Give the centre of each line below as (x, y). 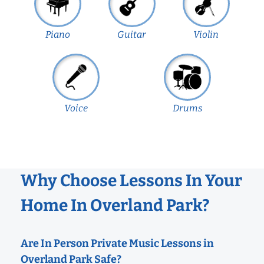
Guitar (132, 34)
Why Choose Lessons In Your (131, 180)
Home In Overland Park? (115, 205)
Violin (206, 34)
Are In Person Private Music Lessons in (117, 243)
